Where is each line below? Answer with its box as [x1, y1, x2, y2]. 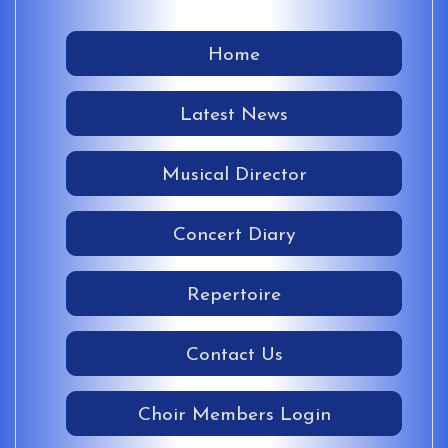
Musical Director [161, 166, 307, 186]
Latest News [180, 106, 288, 126]
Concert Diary [173, 226, 295, 246]
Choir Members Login [137, 406, 331, 426]
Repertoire [187, 286, 281, 306]
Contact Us [185, 346, 283, 366]
